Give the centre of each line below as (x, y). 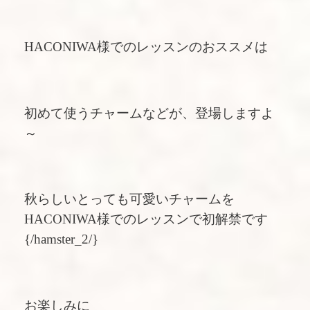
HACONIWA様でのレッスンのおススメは (146, 47)
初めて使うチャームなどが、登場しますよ (149, 113)
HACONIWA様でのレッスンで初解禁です (146, 219)
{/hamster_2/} (61, 239)
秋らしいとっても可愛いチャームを (129, 199)
